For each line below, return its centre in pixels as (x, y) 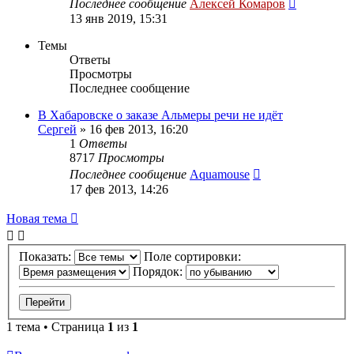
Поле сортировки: (194, 257)
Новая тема (37, 218)
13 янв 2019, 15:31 (119, 18)
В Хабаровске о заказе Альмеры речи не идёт (160, 115)
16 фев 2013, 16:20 (139, 129)
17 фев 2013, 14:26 (119, 189)
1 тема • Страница (57, 327)
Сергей (57, 129)
